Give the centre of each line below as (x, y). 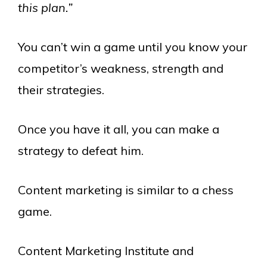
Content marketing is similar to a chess (126, 190)
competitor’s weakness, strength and (121, 68)
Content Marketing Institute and (106, 251)
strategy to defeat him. (81, 150)
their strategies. (61, 90)
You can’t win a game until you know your (133, 47)
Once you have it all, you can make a (119, 129)
